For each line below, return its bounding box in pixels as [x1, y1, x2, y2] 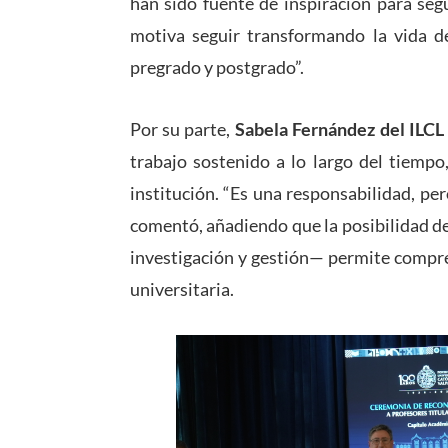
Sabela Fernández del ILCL [234, 118, 445, 141]
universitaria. [129, 278, 234, 301]
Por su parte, [129, 118, 235, 141]
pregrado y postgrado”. [129, 56, 304, 79]
